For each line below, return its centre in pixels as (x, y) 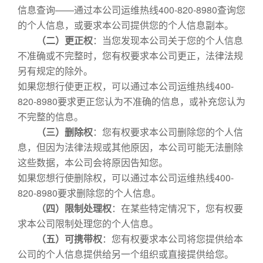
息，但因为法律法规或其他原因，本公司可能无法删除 (130, 147)
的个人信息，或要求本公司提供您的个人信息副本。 (126, 25)
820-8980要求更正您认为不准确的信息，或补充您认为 (131, 101)
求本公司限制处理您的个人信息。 (88, 223)
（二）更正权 (65, 40)
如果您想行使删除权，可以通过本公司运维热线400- (126, 178)
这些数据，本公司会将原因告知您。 (93, 162)
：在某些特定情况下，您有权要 (177, 208)
